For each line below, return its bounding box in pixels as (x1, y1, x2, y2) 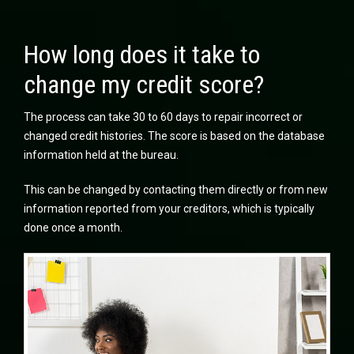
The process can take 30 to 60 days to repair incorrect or (24, 110, 303, 123)
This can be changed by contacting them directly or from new (24, 183, 328, 196)
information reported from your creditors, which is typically (24, 201, 314, 215)
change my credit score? (24, 69, 264, 100)
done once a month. (24, 220, 122, 234)
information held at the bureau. (24, 148, 179, 161)
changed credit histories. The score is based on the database (24, 129, 325, 142)
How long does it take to (24, 39, 260, 70)
